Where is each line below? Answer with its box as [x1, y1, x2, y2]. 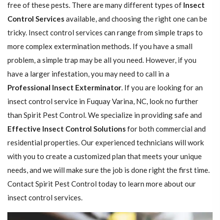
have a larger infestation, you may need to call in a [7, 69, 169, 78]
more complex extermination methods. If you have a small [7, 42, 192, 51]
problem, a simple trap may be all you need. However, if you [7, 55, 196, 64]
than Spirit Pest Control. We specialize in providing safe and [7, 110, 202, 119]
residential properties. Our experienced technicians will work [7, 138, 204, 147]
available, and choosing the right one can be [64, 14, 207, 23]
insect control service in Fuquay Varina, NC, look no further [7, 97, 198, 106]
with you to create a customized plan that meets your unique [7, 152, 202, 161]
